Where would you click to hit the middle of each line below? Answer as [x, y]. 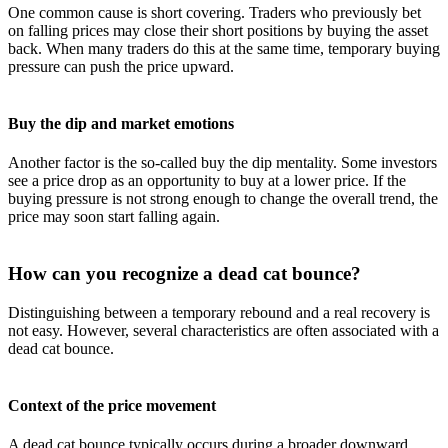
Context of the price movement [112, 406]
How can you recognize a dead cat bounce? [184, 274]
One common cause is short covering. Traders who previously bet [214, 12]
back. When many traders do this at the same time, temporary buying [224, 48]
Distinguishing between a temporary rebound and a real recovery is [219, 312]
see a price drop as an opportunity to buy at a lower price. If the [207, 181]
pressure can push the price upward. [121, 66]
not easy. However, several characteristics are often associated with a [223, 330]
